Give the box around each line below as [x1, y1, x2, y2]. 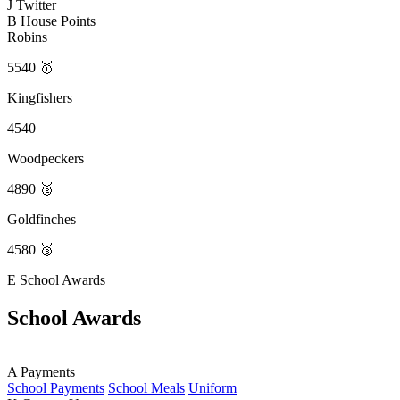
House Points [21, 12, 96, 29]
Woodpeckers [7, 150, 84, 166]
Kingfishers [7, 89, 72, 105]
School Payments [7, 379, 104, 396]
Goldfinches [7, 211, 76, 227]
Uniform [188, 379, 237, 396]
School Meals [108, 379, 185, 396]
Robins [7, 29, 47, 45]
